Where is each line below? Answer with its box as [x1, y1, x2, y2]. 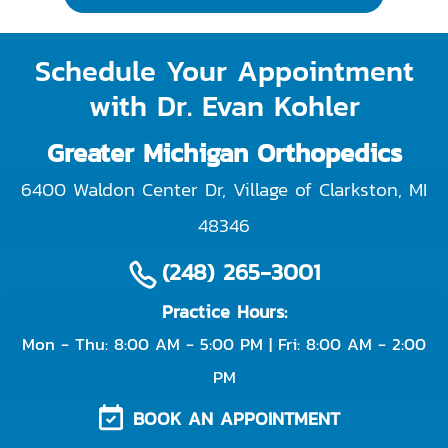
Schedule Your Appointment [34, 49, 414, 92]
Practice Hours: [161, 298, 287, 325]
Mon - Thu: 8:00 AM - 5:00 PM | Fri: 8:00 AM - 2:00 [22, 331, 426, 357]
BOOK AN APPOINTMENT [133, 405, 340, 432]
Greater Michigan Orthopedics [46, 133, 402, 172]
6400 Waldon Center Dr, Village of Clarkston [21, 175, 398, 204]
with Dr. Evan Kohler [88, 84, 360, 127]
